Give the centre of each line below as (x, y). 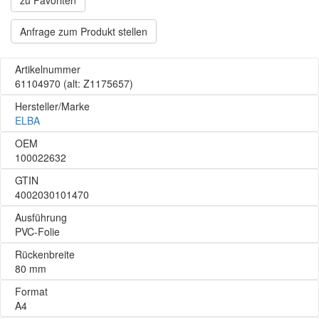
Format (31, 291)
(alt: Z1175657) (97, 83)
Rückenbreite (45, 254)
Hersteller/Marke (52, 106)
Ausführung (41, 217)
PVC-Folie (37, 231)
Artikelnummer (48, 69)
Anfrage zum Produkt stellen (84, 31)
